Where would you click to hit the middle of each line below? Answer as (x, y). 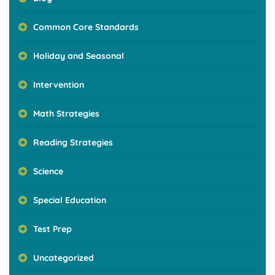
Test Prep (52, 229)
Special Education (70, 200)
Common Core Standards (86, 27)
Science (48, 171)
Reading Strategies (73, 142)
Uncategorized (64, 258)
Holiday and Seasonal (79, 56)
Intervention (59, 84)
